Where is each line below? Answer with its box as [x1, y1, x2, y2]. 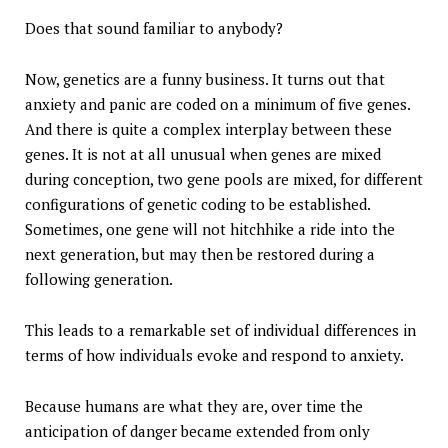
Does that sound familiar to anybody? [25, 18, 283, 39]
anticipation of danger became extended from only [25, 421, 370, 442]
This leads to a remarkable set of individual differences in [25, 320, 416, 341]
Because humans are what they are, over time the [25, 396, 363, 417]
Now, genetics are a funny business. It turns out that [25, 69, 385, 90]
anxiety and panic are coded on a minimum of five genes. [25, 94, 410, 115]
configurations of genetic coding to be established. [25, 194, 370, 215]
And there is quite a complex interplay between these [25, 119, 392, 140]
